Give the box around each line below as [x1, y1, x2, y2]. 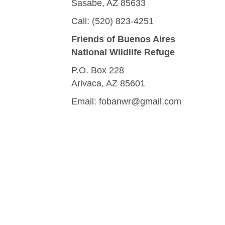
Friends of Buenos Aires [71, 34, 175, 44]
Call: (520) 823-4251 [71, 16, 154, 26]
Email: [71, 96, 99, 106]
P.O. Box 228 [71, 65, 124, 75]
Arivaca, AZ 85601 [71, 78, 145, 88]
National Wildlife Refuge [71, 47, 175, 57]
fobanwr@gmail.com [99, 96, 181, 106]
